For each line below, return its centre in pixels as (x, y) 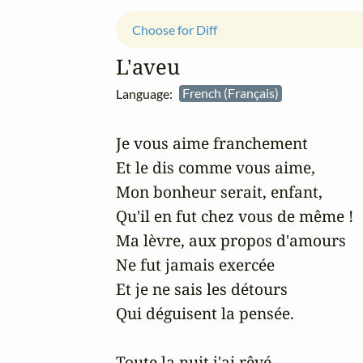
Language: (147, 93)
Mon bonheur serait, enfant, (219, 191)
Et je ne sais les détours (202, 288)
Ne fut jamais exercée (195, 264)
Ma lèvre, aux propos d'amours (231, 240)
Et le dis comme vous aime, (216, 167)
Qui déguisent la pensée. (205, 313)
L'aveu (148, 66)
